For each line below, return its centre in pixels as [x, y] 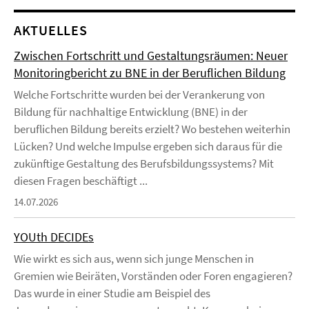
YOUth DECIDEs [54, 237]
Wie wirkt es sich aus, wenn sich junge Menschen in [134, 259]
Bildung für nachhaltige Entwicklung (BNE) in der [131, 112]
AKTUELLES [51, 30]
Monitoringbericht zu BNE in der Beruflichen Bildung [150, 73]
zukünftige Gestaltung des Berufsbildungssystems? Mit [144, 164]
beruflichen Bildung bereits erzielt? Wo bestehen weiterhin [152, 129]
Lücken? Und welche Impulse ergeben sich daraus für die [148, 147]
